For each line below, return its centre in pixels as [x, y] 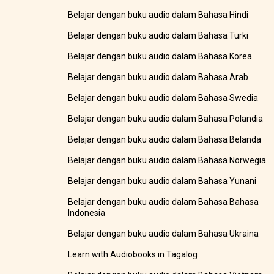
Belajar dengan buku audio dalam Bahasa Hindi [158, 15]
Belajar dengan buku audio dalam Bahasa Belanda [165, 140]
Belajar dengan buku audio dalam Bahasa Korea [160, 57]
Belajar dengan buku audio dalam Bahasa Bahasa [164, 202]
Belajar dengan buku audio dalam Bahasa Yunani [162, 181]
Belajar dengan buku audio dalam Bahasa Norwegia [167, 161]
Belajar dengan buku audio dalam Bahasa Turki [158, 36]
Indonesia [87, 213]
